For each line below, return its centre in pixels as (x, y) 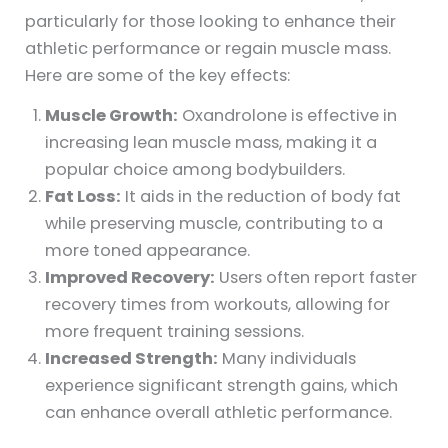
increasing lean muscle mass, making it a (211, 143)
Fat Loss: (83, 197)
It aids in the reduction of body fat (261, 197)
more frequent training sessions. (175, 332)
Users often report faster (316, 278)
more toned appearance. (148, 251)
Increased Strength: (132, 359)
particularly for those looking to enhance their (211, 22)
